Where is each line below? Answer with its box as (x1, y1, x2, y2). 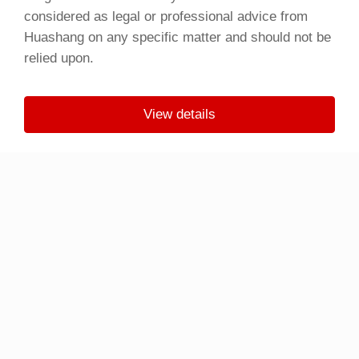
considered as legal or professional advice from (23, 9, 308, 25)
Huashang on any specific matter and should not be (23, 30, 331, 46)
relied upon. (23, 50, 94, 67)
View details (143, 107, 216, 123)
